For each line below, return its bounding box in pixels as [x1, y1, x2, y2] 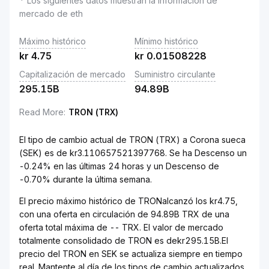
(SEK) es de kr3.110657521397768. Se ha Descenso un [19, 148, 247, 158]
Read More [19, 107, 64, 117]
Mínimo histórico [134, 36, 198, 46]
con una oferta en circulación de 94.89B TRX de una [19, 209, 229, 219]
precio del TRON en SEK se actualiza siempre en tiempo [19, 249, 243, 259]
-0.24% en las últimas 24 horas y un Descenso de [19, 161, 219, 171]
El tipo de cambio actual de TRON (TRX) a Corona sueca [19, 134, 246, 145]
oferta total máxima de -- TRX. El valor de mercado [19, 222, 223, 232]
